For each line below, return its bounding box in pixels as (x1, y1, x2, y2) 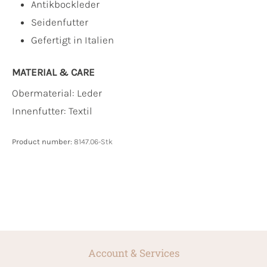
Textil (69, 104, 92, 117)
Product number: (12, 136, 74, 146)
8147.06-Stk (74, 136, 113, 146)
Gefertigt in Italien (31, 33, 114, 46)
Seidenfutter (31, 15, 88, 28)
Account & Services (88, 246, 179, 260)
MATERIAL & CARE (12, 66, 95, 78)
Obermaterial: (12, 86, 77, 99)
